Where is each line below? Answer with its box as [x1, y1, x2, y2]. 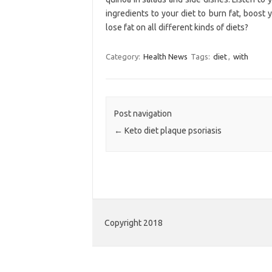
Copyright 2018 [104, 218, 163, 228]
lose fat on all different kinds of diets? [105, 22, 248, 32]
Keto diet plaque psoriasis [122, 126, 222, 136]
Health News [143, 52, 188, 61]
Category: [105, 52, 142, 61]
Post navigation [114, 109, 172, 119]
